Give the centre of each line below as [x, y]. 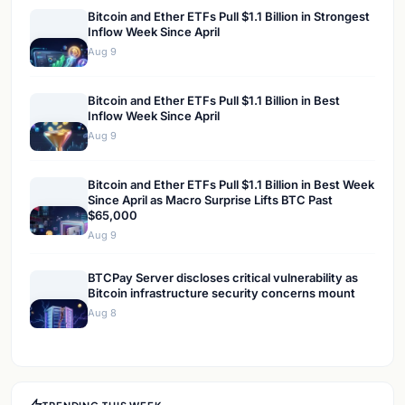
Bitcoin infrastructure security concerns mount [221, 293]
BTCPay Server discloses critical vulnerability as [223, 278]
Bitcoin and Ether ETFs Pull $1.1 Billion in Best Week [231, 185]
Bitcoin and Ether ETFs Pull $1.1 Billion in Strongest [229, 17]
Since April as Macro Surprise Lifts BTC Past [210, 200]
